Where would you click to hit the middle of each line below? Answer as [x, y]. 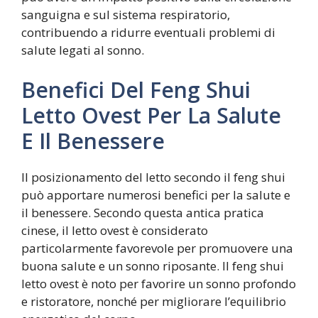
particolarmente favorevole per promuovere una [157, 248]
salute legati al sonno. [83, 50]
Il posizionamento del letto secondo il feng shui [153, 177]
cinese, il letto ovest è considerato [115, 230]
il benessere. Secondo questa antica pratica [143, 212]
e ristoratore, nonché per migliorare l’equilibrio [154, 301]
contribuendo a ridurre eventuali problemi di [148, 33]
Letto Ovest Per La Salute [151, 115]
